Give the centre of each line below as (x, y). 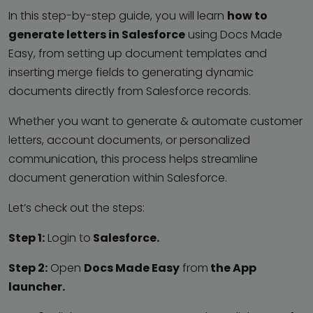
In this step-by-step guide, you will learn (118, 15)
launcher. (37, 286)
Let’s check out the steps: (77, 208)
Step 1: (27, 238)
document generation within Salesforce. (118, 177)
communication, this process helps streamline (133, 159)
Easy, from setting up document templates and (138, 53)
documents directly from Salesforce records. (130, 91)
